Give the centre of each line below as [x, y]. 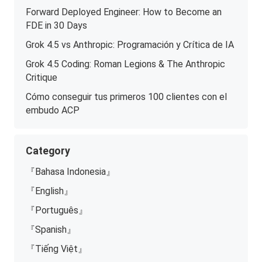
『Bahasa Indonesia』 [71, 171]
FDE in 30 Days [57, 25]
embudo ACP [53, 110]
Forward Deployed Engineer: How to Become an [124, 12]
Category [48, 151]
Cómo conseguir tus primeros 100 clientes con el [127, 96]
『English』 [50, 191]
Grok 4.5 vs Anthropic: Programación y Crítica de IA [130, 44]
